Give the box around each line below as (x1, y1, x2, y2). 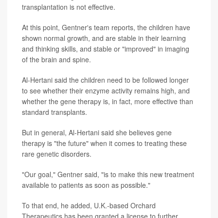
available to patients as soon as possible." (22, 180, 150, 190)
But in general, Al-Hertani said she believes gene (22, 127, 172, 138)
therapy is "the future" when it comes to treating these (22, 138, 187, 148)
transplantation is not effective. (22, 2, 115, 12)
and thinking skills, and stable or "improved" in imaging (22, 44, 189, 54)
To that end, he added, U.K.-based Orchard (22, 200, 156, 211)
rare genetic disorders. (22, 149, 91, 159)
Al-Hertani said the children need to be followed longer (22, 75, 189, 85)
